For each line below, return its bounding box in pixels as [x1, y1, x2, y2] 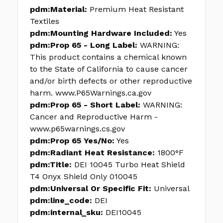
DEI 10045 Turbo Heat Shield [74, 160, 185, 170]
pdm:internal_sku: [30, 208, 103, 218]
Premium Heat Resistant [90, 4, 184, 14]
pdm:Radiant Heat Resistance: [30, 148, 155, 158]
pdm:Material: [30, 4, 87, 14]
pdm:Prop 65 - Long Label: [30, 40, 137, 50]
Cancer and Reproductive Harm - [30, 112, 158, 122]
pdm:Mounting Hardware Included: [30, 28, 172, 38]
